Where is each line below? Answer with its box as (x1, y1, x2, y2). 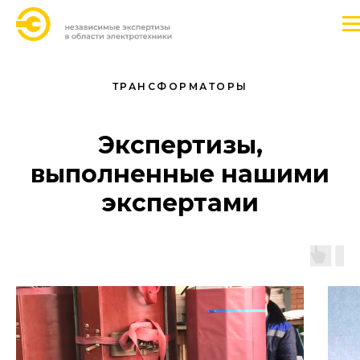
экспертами (101, 188, 259, 218)
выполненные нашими (31, 159, 329, 189)
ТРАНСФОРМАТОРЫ (112, 80, 248, 92)
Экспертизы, (97, 130, 263, 160)
